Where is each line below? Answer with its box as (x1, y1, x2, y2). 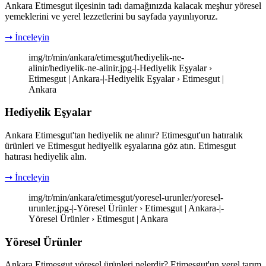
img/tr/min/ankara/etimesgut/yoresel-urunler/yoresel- (28, 192, 223, 202)
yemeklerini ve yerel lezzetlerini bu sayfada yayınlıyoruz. (5, 11, 218, 21)
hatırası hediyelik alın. (5, 151, 87, 161)
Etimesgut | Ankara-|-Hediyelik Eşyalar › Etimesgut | (28, 73, 224, 84)
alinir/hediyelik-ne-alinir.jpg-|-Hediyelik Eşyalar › (28, 62, 212, 73)
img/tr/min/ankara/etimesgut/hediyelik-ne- (28, 52, 184, 62)
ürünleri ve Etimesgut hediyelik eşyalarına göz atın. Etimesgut (5, 141, 236, 151)
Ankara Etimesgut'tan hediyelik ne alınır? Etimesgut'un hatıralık (5, 130, 243, 140)
